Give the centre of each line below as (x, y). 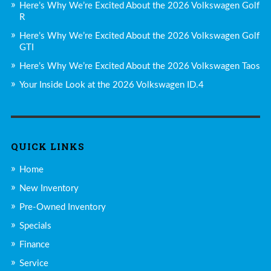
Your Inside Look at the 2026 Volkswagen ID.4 (111, 85)
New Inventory (49, 188)
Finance (34, 244)
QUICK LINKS (47, 146)
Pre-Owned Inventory (62, 207)
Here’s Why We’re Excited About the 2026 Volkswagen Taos (139, 66)
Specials (35, 226)
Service (34, 263)
